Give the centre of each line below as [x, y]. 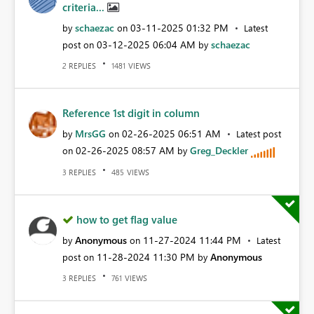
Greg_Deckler [219, 151]
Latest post [259, 134]
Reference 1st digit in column [131, 113]
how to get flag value [127, 219]
